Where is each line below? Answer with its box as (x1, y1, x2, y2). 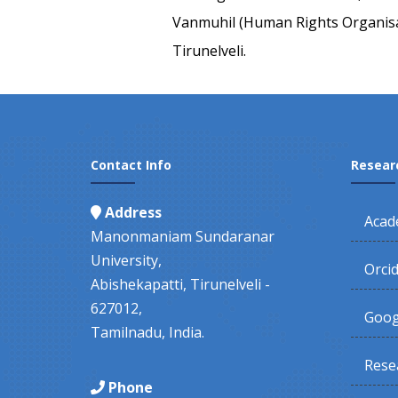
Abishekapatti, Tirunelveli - (91, 275, 270, 295)
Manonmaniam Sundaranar (91, 227, 275, 247)
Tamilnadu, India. (91, 322, 204, 343)
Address (105, 203, 162, 223)
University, (91, 251, 162, 271)
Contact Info (91, 156, 171, 174)
